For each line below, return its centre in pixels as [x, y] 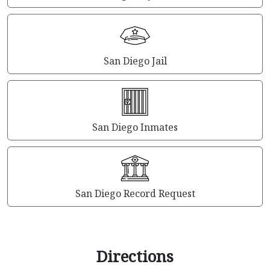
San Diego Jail [135, 61]
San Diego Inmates [135, 127]
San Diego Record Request [135, 193]
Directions [135, 256]
